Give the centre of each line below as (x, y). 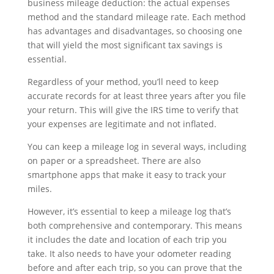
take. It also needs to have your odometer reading (129, 253)
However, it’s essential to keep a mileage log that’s (129, 211)
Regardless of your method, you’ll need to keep (123, 81)
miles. (39, 188)
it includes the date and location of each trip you (127, 239)
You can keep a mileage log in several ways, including (137, 146)
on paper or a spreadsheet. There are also (114, 160)
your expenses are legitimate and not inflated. (122, 124)
